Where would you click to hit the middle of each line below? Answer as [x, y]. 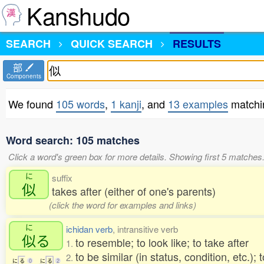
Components [24, 76]
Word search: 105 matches [73, 140]
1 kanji [126, 104]
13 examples [198, 104]
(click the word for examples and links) [122, 205]
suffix [62, 178]
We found [32, 104]
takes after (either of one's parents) [134, 191]
